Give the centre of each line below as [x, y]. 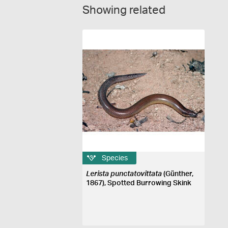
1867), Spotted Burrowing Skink [139, 183]
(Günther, [178, 174]
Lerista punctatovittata [124, 174]
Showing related [124, 10]
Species [115, 158]
